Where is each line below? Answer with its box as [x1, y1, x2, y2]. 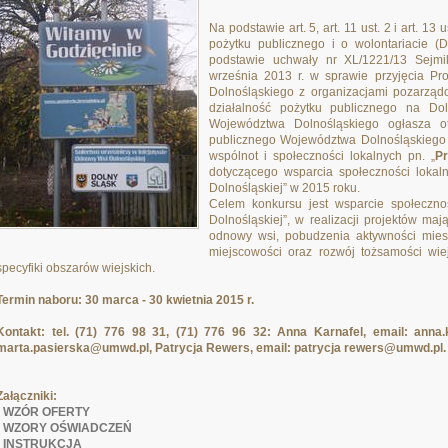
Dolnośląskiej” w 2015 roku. [209, 181, 360, 195]
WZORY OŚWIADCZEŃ [3, 421, 132, 435]
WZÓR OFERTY [3, 405, 90, 419]
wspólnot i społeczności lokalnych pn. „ [209, 149, 435, 163]
